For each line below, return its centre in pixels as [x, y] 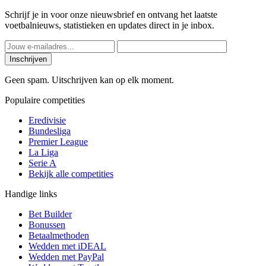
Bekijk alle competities [71, 174]
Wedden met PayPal [66, 257]
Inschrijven [28, 59]
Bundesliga [50, 131]
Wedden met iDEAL [67, 246]
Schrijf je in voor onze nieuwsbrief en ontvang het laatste [111, 15]
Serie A [42, 163]
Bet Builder [50, 214]
